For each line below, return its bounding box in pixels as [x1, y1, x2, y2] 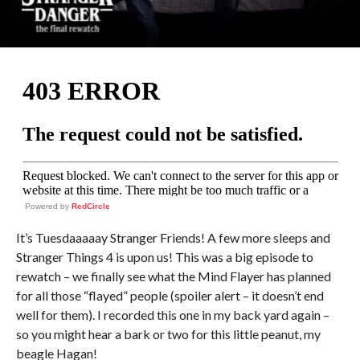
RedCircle [71, 201, 110, 211]
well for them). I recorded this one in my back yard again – [15, 306, 329, 322]
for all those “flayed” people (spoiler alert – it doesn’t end [15, 287, 324, 303]
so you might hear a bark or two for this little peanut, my [15, 325, 321, 342]
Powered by [24, 201, 72, 211]
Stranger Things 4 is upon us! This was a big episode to [15, 248, 313, 264]
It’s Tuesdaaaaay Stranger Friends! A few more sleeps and [15, 229, 330, 245]
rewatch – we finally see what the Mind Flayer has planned [15, 268, 331, 284]
